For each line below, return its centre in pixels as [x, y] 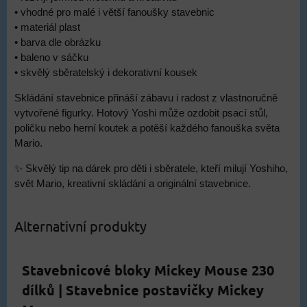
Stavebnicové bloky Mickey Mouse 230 [148, 270]
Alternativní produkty [81, 226]
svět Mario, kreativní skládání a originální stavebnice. [133, 184]
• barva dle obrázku [58, 42]
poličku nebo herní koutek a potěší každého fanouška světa [147, 128]
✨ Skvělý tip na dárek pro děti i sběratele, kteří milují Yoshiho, [151, 169]
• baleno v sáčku [51, 58]
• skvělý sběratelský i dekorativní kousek [106, 73]
